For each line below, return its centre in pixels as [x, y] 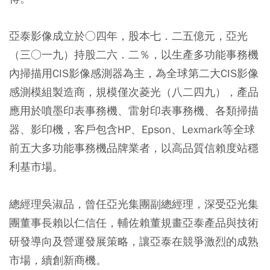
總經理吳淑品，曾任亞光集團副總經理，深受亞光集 [134, 204]
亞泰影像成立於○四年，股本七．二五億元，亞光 [128, 36]
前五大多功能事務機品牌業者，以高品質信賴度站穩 [134, 148]
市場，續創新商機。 [58, 260]
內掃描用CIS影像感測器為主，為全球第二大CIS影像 [134, 73]
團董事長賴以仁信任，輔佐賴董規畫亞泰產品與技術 [134, 222]
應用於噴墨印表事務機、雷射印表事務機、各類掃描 [134, 110]
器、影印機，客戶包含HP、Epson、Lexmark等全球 [132, 129]
